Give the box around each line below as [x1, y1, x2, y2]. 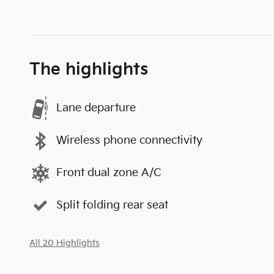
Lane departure [56, 102, 136, 114]
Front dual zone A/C [56, 166, 161, 179]
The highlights [29, 59, 148, 80]
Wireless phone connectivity [56, 134, 202, 147]
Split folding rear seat [56, 199, 168, 212]
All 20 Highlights [29, 238, 100, 248]
